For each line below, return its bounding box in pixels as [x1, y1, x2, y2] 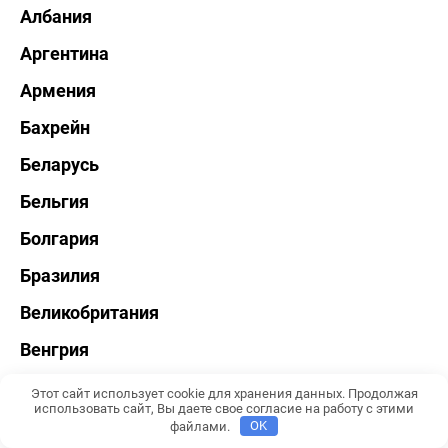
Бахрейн [20, 116, 90, 138]
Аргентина [20, 42, 109, 64]
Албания [20, 5, 92, 27]
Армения [20, 79, 96, 101]
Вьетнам [20, 412, 94, 434]
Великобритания [20, 301, 159, 323]
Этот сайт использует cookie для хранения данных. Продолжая [30, 385, 418, 401]
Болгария [20, 227, 99, 249]
